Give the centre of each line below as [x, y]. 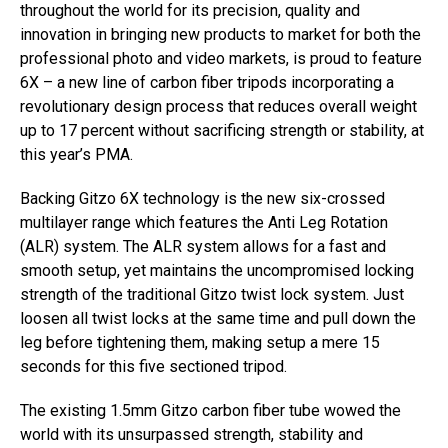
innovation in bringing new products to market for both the [220, 34]
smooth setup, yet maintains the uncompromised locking [217, 270]
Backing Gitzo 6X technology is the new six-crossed [202, 198]
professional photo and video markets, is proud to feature [221, 58]
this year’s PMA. [76, 154]
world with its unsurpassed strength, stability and [191, 434]
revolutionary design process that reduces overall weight [218, 106]
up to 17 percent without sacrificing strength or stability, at [222, 130]
